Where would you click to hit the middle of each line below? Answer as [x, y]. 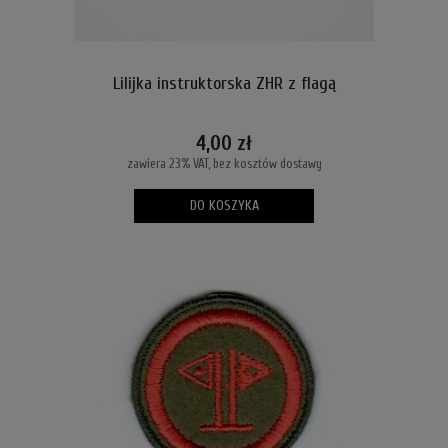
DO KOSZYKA [224, 205]
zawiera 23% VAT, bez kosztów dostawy [224, 164]
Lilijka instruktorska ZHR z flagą [224, 83]
